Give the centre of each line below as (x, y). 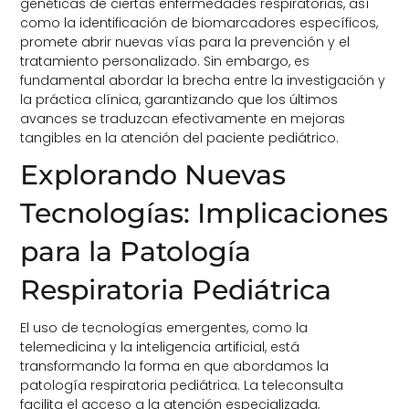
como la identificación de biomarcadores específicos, (199, 22)
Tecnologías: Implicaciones (204, 213)
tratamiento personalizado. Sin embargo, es (165, 61)
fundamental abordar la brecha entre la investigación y (203, 80)
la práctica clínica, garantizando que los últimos (179, 99)
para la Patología (136, 251)
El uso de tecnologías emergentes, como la (164, 327)
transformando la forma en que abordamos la (175, 366)
